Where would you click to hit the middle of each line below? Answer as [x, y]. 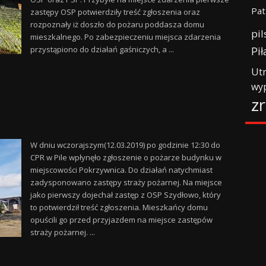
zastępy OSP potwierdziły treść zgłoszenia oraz [115, 12]
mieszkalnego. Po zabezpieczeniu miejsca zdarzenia [125, 37]
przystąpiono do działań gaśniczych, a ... [102, 49]
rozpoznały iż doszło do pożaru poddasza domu [117, 24]
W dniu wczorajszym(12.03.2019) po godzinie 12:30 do [125, 145]
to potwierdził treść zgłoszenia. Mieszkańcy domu [119, 207]
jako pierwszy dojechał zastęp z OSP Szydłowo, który [125, 195]
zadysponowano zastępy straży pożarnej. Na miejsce [126, 182]
